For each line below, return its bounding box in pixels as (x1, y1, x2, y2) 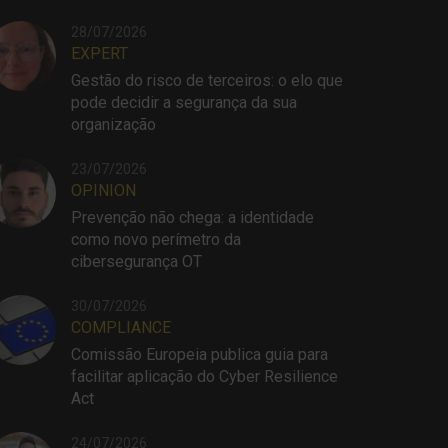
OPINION (71, 181, 136, 200)
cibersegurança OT (71, 252, 202, 271)
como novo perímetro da (71, 230, 241, 249)
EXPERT (71, 44, 128, 63)
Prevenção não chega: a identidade (71, 208, 314, 227)
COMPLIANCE (71, 318, 171, 337)
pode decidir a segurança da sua (71, 93, 297, 112)
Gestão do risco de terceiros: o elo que (71, 71, 343, 90)
